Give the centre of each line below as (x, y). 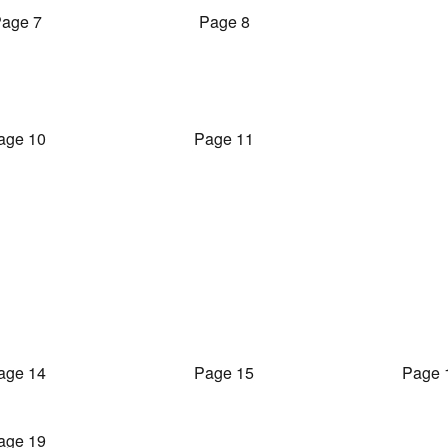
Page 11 (224, 138)
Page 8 (224, 21)
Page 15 (224, 372)
